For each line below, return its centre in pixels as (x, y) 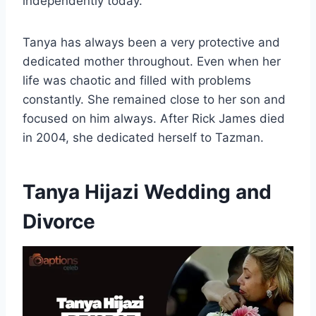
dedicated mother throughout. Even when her (152, 62)
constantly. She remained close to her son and (154, 100)
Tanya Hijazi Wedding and (147, 192)
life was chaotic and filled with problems (137, 81)
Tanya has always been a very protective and (151, 43)
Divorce (59, 222)
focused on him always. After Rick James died (154, 119)
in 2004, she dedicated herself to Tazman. (143, 138)
